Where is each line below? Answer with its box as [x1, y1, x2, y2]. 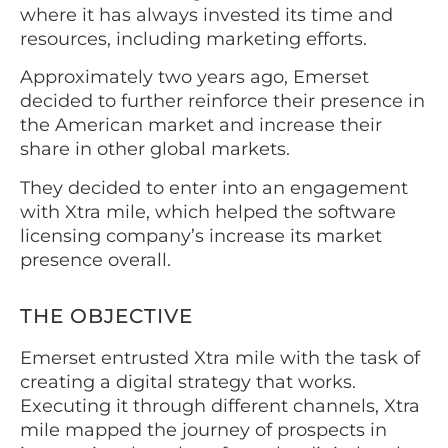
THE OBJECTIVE [20, 303, 193, 328]
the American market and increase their [20, 114, 382, 137]
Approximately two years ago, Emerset [20, 66, 369, 89]
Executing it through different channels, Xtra [20, 394, 420, 417]
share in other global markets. [20, 138, 295, 161]
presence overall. [20, 248, 171, 271]
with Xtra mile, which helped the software [20, 200, 396, 223]
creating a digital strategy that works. [20, 370, 356, 393]
